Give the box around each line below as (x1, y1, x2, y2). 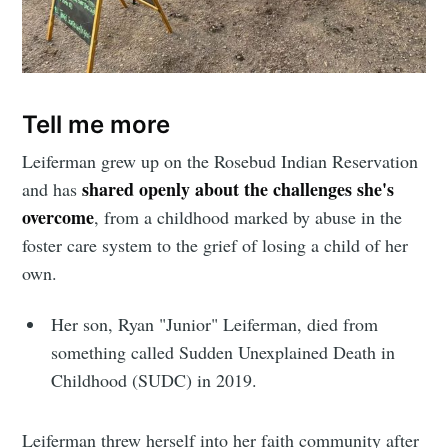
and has (22, 177, 83, 202)
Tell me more (22, 109, 171, 139)
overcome (22, 204, 95, 231)
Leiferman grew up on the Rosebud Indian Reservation (22, 149, 419, 174)
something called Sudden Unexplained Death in (51, 340, 396, 365)
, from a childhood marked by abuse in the (94, 205, 403, 230)
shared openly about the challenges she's (82, 176, 395, 203)
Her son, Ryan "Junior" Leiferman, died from (51, 312, 379, 337)
